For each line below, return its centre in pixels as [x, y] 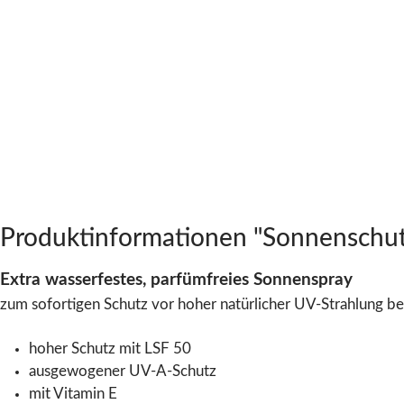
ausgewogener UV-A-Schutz [123, 371]
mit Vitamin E [73, 394]
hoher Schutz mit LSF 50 [110, 349]
